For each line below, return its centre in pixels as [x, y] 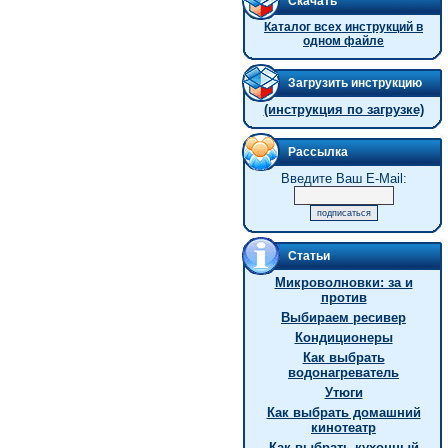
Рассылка [318, 152]
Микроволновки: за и [343, 282]
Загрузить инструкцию [355, 83]
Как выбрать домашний [343, 412]
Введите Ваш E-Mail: [343, 178]
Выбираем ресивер [343, 317]
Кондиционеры [343, 337]
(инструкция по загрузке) [343, 109]
